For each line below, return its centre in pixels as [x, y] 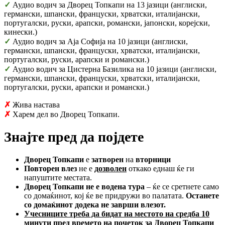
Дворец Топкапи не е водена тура [84, 186]
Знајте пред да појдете [74, 137]
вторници [153, 159]
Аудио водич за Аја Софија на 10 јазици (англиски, [100, 42]
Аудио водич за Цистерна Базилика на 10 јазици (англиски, [115, 69]
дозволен [110, 168]
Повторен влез [51, 168]
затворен [106, 159]
